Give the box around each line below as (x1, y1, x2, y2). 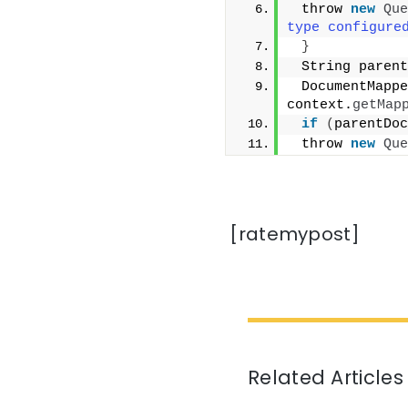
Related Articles (248, 364, 403, 392)
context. (287, 97, 352, 114)
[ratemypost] (225, 221, 360, 248)
